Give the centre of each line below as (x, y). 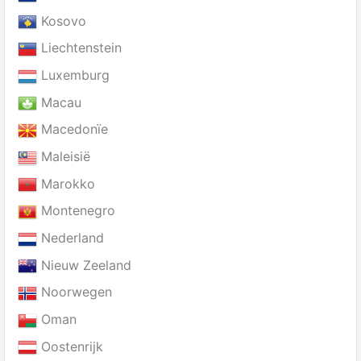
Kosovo (62, 21)
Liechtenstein (79, 48)
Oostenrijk (70, 346)
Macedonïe (73, 129)
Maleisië (64, 157)
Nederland (71, 237)
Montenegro (76, 211)
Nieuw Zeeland (84, 265)
